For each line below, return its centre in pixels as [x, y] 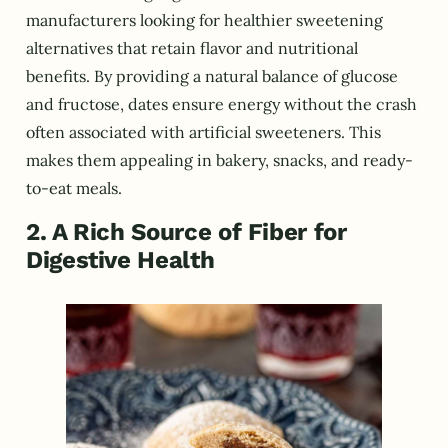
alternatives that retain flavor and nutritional [192, 47]
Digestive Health [120, 260]
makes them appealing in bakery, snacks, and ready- [219, 159]
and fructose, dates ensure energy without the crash [221, 103]
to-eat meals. [74, 187]
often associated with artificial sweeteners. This [203, 131]
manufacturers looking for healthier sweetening [204, 19]
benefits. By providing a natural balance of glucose [212, 75]
